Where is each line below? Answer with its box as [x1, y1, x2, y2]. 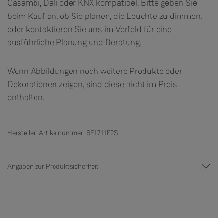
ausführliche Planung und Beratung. [7, 36, 141, 48]
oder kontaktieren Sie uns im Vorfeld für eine [7, 23, 172, 35]
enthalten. [7, 91, 44, 103]
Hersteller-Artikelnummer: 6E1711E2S [7, 128, 118, 138]
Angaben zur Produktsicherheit [7, 162, 99, 171]
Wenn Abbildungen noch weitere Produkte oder [7, 65, 182, 77]
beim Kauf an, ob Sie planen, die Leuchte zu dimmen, [7, 10, 202, 22]
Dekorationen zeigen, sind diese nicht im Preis [7, 78, 177, 90]
